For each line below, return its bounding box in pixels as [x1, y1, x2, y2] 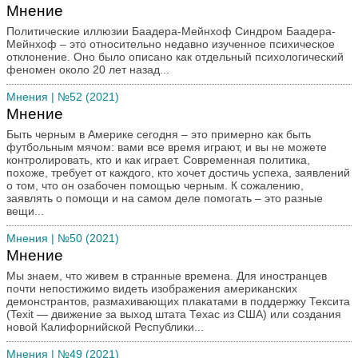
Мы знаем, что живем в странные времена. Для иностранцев [6, 269, 327, 282]
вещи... [6, 205, 44, 217]
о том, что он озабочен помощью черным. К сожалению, [6, 179, 304, 192]
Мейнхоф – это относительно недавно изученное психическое [6, 38, 335, 50]
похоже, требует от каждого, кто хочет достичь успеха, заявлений [6, 166, 350, 179]
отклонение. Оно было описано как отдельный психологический [6, 50, 344, 63]
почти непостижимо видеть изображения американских [6, 282, 297, 295]
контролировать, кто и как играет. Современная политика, [6, 153, 310, 166]
